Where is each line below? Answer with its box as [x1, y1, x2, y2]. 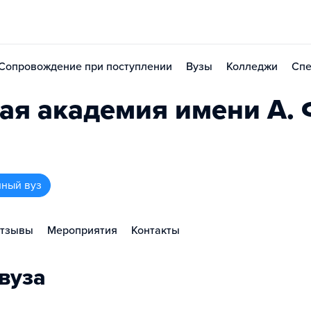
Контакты [131, 224, 180, 237]
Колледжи [226, 60, 278, 74]
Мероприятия [47, 224, 117, 237]
